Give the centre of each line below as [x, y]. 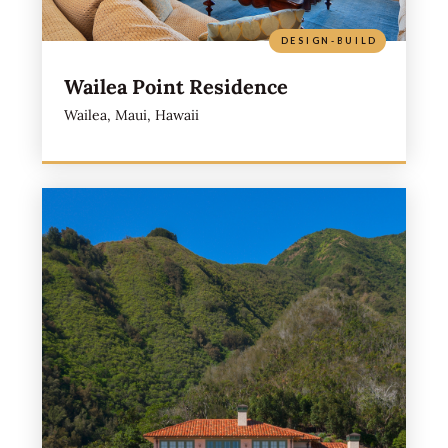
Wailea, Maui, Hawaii [131, 114]
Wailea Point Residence [175, 86]
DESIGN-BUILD [329, 40]
